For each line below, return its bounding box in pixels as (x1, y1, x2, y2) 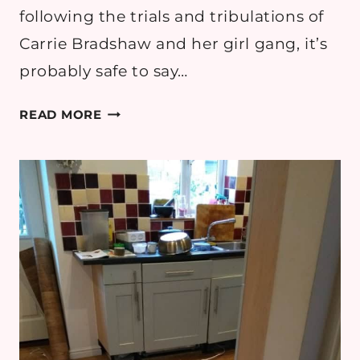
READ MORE (19, 107, 102, 123)
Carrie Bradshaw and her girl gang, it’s (19, 35, 328, 54)
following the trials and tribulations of (19, 7, 324, 27)
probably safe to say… (19, 62, 188, 81)
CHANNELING (100, 103, 193, 119)
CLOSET (100, 255, 155, 271)
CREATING (100, 168, 170, 184)
